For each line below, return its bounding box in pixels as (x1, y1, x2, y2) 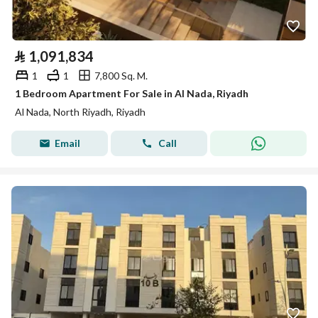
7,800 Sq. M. (94, 69, 148, 82)
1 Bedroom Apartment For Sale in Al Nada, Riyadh (15, 87, 248, 99)
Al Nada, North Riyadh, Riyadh (15, 106, 146, 118)
